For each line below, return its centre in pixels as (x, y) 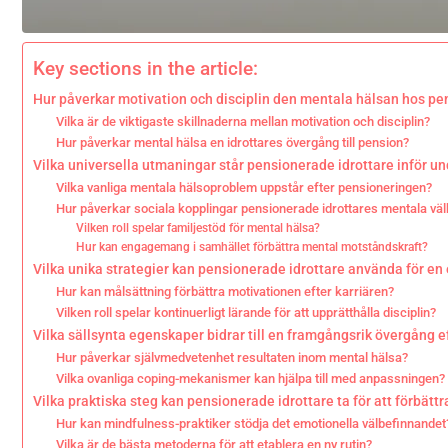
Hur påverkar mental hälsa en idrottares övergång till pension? (232, 142)
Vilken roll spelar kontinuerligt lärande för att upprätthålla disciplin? (245, 312)
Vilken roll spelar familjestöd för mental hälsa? (198, 228)
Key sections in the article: (145, 69)
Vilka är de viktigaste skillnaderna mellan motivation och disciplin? (242, 121)
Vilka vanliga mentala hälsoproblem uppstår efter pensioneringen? (243, 187)
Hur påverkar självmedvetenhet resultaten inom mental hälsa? (231, 357)
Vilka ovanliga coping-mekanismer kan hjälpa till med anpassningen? (250, 378)
